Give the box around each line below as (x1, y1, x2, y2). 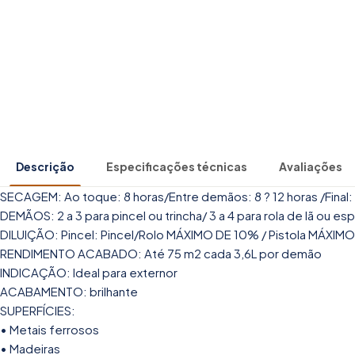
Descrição (16, 158, 74, 174)
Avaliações (279, 158, 342, 174)
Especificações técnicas (106, 158, 247, 174)
